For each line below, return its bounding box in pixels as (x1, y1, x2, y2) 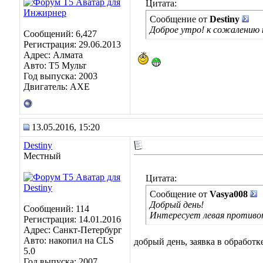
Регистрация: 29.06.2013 (23, 39, 121, 49)
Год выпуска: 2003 (23, 71, 97, 81)
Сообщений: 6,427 (23, 29, 97, 39)
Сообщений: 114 (23, 204, 89, 214)
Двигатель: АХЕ (23, 82, 90, 92)
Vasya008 (210, 189, 248, 199)
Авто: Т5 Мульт (23, 60, 86, 70)
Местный (23, 151, 61, 161)
